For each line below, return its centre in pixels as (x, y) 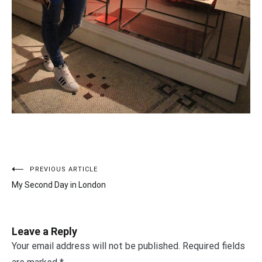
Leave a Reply (44, 231)
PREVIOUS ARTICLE (64, 169)
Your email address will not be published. (96, 246)
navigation (47, 196)
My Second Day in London (59, 185)
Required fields (214, 246)
